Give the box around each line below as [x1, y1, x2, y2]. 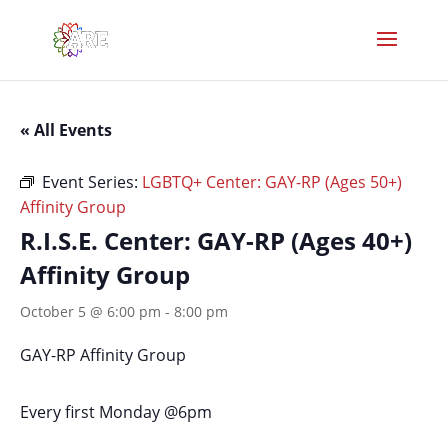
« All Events [20, 119, 112, 141]
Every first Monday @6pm [20, 401, 212, 423]
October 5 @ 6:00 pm [20, 302, 161, 321]
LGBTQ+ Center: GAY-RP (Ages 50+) [142, 171, 402, 193]
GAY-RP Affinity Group [20, 344, 186, 366]
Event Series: [42, 171, 142, 193]
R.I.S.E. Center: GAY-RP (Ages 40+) [20, 224, 412, 257]
